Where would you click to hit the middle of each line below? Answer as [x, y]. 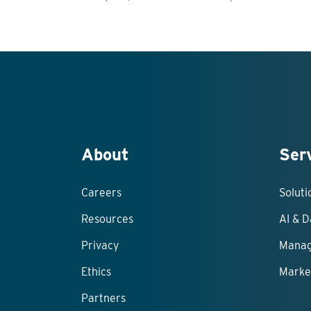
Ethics [96, 272]
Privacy [100, 246]
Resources [107, 219]
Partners [103, 299]
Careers [101, 193]
